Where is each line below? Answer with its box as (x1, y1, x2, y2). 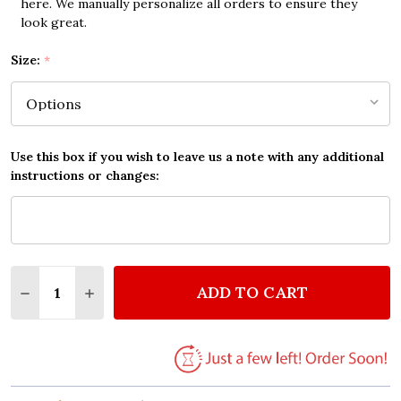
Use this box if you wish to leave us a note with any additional (11, 149, 384, 166)
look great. (20, 14, 87, 31)
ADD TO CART (196, 282, 308, 303)
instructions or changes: (11, 167, 159, 184)
